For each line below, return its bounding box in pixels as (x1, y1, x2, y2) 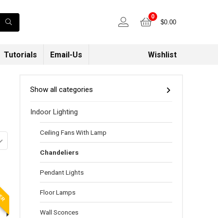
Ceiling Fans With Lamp (40, 128, 107, 136)
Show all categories (30, 85, 93, 94)
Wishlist (148, 50, 177, 59)
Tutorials (4, 50, 37, 59)
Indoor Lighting (30, 108, 78, 116)
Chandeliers (40, 148, 79, 156)
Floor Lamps (40, 188, 75, 196)
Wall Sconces (40, 208, 78, 216)
